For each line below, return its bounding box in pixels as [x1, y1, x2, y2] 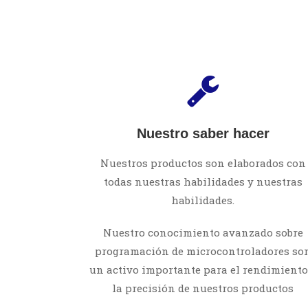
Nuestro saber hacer [136, 126, 269, 141]
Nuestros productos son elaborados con [100, 156, 306, 170]
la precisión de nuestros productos [112, 281, 294, 295]
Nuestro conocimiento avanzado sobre [102, 225, 303, 239]
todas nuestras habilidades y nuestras [103, 175, 302, 188]
